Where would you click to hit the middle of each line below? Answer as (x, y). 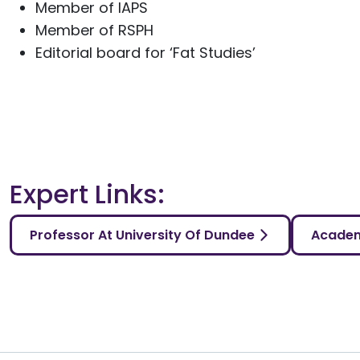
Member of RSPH (94, 30)
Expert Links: (87, 194)
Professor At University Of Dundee (142, 235)
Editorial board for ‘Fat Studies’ (145, 53)
